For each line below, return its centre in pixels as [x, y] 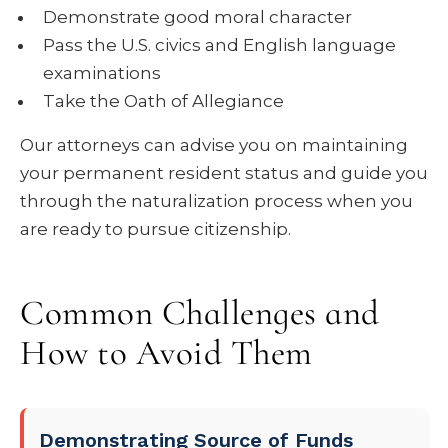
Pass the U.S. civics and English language [219, 45]
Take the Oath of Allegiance [163, 101]
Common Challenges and [200, 313]
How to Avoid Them [166, 353]
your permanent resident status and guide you [224, 173]
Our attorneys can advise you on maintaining [214, 145]
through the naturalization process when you [216, 201]
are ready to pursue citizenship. [155, 229]
